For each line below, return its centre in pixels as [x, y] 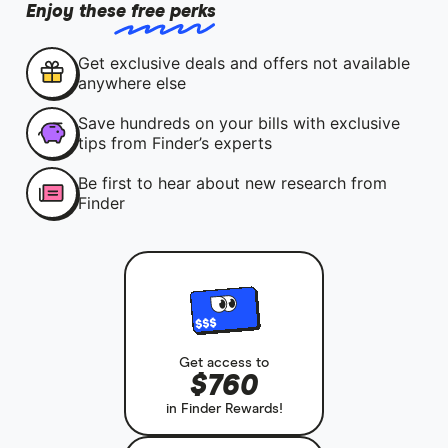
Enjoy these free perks [120, 12]
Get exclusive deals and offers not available [243, 63]
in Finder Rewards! [224, 409]
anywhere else [131, 83]
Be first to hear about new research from [232, 183]
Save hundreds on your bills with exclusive [238, 123]
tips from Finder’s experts [174, 143]
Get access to [224, 363]
